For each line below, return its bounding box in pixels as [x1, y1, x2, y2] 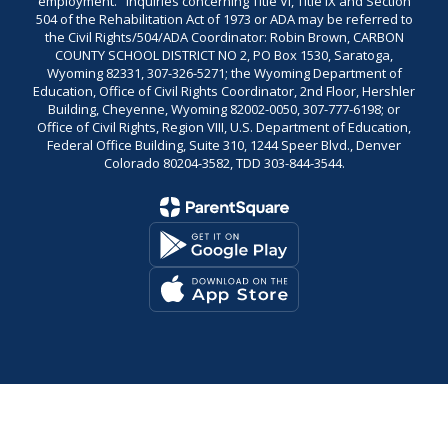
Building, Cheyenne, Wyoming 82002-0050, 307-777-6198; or [48, 100, 400, 118]
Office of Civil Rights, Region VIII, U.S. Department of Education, [37, 118, 411, 136]
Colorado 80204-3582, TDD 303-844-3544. [103, 154, 345, 172]
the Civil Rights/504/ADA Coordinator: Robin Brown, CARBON [44, 28, 404, 46]
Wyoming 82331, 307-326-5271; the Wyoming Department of [46, 64, 402, 82]
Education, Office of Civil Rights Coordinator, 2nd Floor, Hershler [33, 82, 415, 100]
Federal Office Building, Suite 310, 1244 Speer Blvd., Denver [47, 136, 401, 154]
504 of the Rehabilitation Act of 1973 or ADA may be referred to [35, 10, 413, 28]
